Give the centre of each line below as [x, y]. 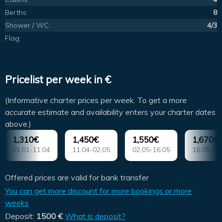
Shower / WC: [28, 26]
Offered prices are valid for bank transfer [77, 178]
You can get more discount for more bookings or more [98, 191]
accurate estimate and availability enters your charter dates [110, 112]
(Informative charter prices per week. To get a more [96, 100]
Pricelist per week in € [58, 79]
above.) [18, 124]
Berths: [16, 13]
